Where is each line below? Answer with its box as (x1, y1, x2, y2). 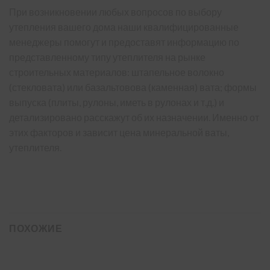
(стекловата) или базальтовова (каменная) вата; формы (9, 81, 257, 93)
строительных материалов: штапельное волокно (9, 66, 224, 78)
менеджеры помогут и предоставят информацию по (9, 36, 239, 48)
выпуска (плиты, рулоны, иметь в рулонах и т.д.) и (9, 96, 224, 108)
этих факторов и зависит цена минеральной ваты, (9, 126, 229, 138)
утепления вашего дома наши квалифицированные (9, 20, 239, 33)
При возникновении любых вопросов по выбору (9, 5, 222, 17)
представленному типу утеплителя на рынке (9, 51, 206, 63)
